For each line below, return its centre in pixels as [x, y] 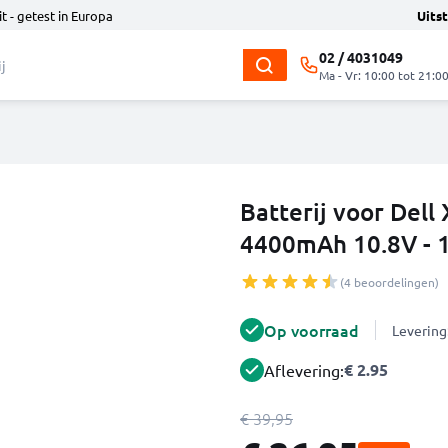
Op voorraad [311, 330]
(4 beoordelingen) [389, 282]
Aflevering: [304, 370]
